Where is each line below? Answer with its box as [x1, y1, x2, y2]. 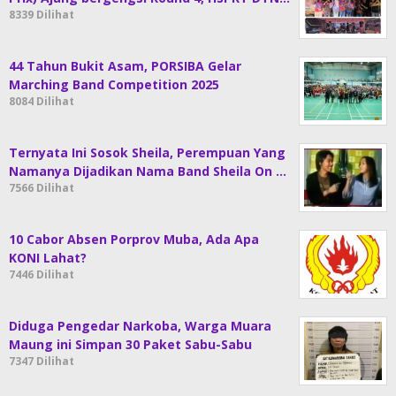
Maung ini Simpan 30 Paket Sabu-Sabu [9, 336, 252, 354]
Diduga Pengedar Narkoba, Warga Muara [9, 317, 271, 335]
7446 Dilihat [9, 267, 74, 283]
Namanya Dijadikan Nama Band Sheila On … [9, 163, 286, 180]
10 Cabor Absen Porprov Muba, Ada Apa [9, 231, 259, 248]
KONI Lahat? [9, 249, 87, 267]
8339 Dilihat [9, 7, 74, 23]
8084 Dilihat [9, 94, 74, 110]
